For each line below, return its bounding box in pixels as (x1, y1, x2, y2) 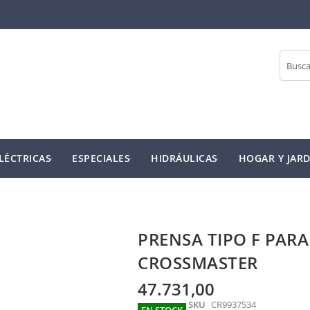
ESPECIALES (72, 152, 130, 165)
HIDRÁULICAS (151, 152, 218, 165)
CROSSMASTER (138, 251, 258, 274)
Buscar (278, 71, 306, 84)
